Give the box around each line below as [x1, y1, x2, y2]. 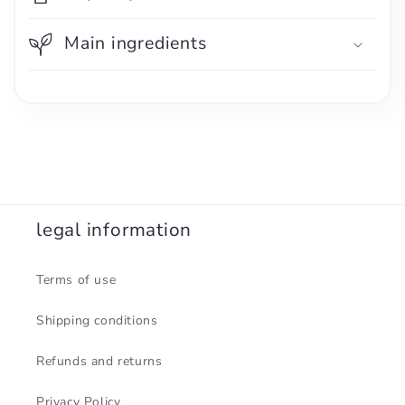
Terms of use [36, 270, 117, 288]
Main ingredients [64, 30, 207, 55]
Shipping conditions [36, 311, 158, 329]
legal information [36, 216, 193, 242]
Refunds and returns [36, 352, 163, 370]
